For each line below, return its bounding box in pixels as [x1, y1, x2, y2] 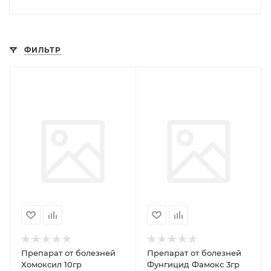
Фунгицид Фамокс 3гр [146, 260, 240, 270]
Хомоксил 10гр [21, 260, 82, 270]
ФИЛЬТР [24, 45, 61, 54]
